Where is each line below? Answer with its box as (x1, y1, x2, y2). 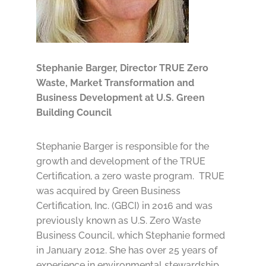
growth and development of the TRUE (36, 156, 205, 167)
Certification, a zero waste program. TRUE (36, 170, 224, 182)
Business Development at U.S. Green (36, 92, 205, 104)
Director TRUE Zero (119, 62, 208, 74)
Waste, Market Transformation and (36, 77, 194, 89)
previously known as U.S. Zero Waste (36, 215, 201, 227)
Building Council (36, 107, 112, 119)
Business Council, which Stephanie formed (36, 230, 225, 242)
